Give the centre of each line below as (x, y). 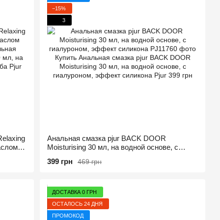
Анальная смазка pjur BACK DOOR (107, 138)
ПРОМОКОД (68, 215)
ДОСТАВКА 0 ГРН (75, 192)
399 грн (60, 161)
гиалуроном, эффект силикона (99, 156)
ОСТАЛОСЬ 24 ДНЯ (78, 204)
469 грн (90, 161)
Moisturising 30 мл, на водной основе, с (113, 147)
